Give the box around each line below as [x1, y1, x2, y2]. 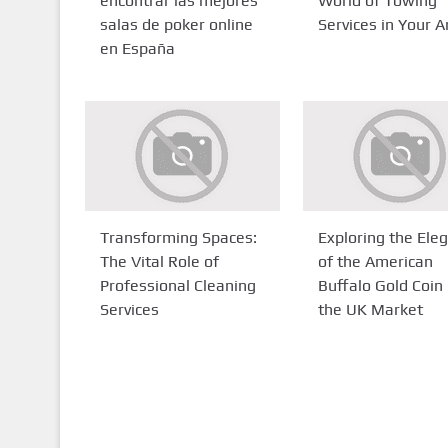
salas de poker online [99, 15, 253, 34]
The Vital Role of [99, 252, 219, 271]
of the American [317, 252, 433, 271]
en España [99, 39, 175, 58]
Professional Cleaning [99, 276, 256, 295]
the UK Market [317, 300, 423, 319]
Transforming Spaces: [99, 228, 257, 247]
